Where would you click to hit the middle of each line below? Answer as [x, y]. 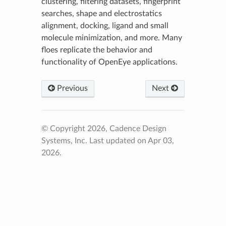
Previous [71, 88]
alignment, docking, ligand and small [105, 25]
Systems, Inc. [65, 140]
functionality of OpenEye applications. [109, 62]
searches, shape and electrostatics [101, 13]
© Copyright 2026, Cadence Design [104, 128]
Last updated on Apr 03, [131, 140]
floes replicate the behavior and [97, 50]
